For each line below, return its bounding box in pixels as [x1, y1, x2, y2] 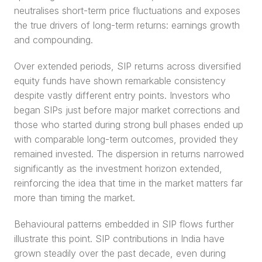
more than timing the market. [14, 192, 135, 204]
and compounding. [14, 34, 93, 46]
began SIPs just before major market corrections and [14, 104, 240, 116]
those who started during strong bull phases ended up [14, 119, 243, 130]
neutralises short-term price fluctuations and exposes [14, 5, 240, 16]
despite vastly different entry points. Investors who [14, 89, 230, 101]
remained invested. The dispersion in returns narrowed [14, 148, 244, 160]
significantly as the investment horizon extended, [14, 163, 222, 174]
